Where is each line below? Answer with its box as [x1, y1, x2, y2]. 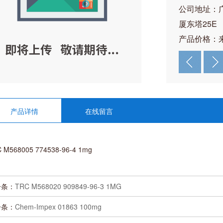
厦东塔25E [179, 18, 217, 29]
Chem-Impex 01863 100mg [15, 202, 102, 212]
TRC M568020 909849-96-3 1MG [15, 181, 121, 191]
